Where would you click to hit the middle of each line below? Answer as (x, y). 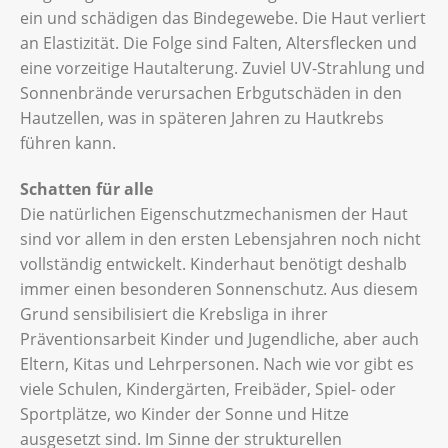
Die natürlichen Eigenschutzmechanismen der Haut (214, 213)
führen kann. (68, 142)
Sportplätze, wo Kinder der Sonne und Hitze (184, 413)
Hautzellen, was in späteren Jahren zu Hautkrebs (202, 117)
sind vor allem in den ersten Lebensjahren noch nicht (220, 238)
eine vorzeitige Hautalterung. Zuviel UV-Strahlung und (222, 67)
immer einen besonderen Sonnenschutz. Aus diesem (219, 288)
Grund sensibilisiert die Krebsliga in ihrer (174, 313)
